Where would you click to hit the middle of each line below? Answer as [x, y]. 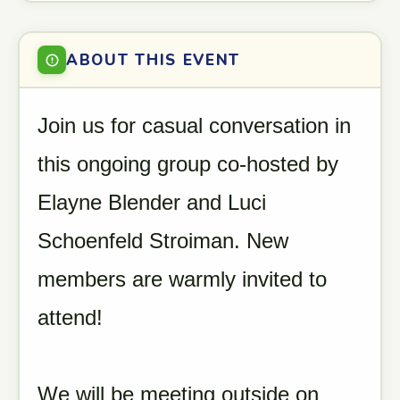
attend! [70, 317]
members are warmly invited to [182, 279]
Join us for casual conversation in [194, 125]
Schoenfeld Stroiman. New [163, 241]
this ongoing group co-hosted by [188, 164]
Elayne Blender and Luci [152, 202]
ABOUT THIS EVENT [154, 60]
